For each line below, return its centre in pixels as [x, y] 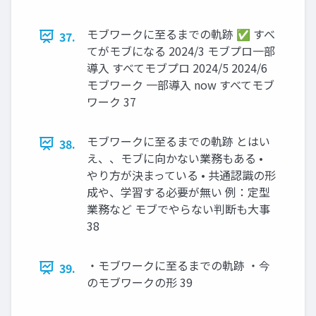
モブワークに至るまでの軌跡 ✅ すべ [181, 34]
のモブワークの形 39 [140, 282]
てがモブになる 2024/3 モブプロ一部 [181, 50]
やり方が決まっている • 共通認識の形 [181, 175]
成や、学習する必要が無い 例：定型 [178, 192]
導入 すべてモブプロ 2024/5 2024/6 [177, 67]
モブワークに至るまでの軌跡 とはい [178, 141]
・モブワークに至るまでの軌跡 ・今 [178, 265]
